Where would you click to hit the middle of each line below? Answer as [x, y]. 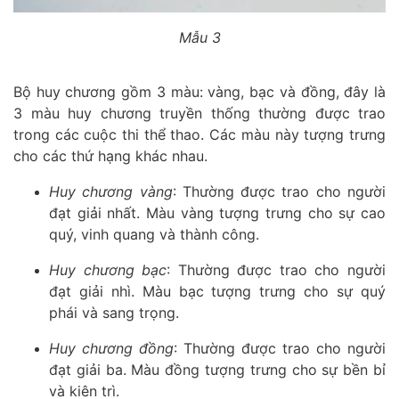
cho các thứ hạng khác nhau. [110, 155]
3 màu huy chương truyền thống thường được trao [199, 113]
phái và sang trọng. [114, 312]
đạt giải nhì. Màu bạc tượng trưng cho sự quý [217, 291]
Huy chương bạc [108, 269]
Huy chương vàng [111, 191]
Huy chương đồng [111, 348]
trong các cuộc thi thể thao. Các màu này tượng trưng [199, 134]
